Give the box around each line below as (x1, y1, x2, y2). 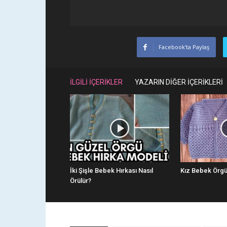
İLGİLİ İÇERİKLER (70, 78, 123, 86)
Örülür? (70, 177, 91, 185)
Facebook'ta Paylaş (159, 43, 209, 51)
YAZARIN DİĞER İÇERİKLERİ (135, 78, 223, 86)
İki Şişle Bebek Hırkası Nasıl (70, 167, 153, 175)
